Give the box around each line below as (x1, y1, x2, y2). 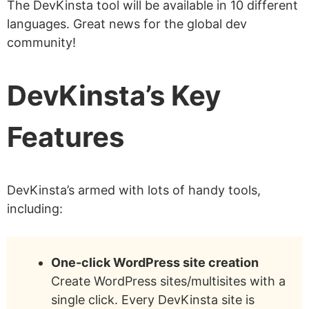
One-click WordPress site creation (51, 255, 259, 270)
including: (7, 201, 63, 216)
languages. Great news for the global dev (7, 17, 247, 32)
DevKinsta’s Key (7, 78, 221, 112)
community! (7, 35, 76, 50)
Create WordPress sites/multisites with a (51, 273, 286, 288)
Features (7, 119, 124, 154)
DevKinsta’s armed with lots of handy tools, (7, 182, 261, 197)
